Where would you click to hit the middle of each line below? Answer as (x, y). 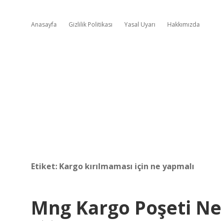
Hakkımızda (184, 24)
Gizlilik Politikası (91, 24)
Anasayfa (44, 24)
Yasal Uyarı (140, 24)
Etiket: (45, 166)
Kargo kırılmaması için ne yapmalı (127, 166)
